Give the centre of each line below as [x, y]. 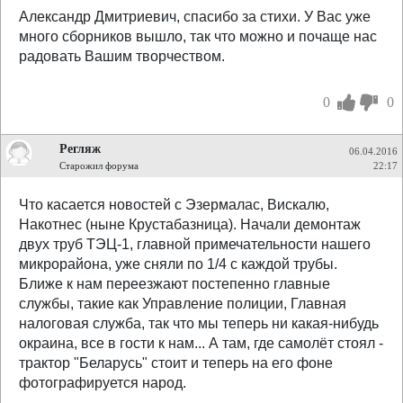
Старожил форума [99, 166]
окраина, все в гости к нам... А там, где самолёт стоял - [201, 343]
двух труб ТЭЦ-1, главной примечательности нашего [195, 244]
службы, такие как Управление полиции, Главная [183, 304]
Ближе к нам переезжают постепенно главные [175, 284]
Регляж [80, 148]
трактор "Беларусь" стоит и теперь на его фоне [176, 363]
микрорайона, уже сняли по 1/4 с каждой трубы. [178, 264]
